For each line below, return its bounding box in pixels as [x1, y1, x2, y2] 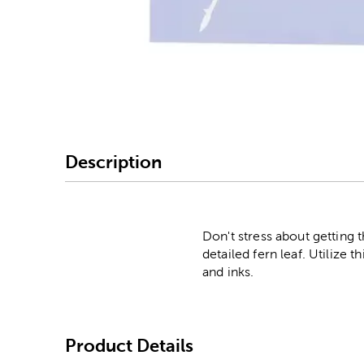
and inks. [202, 265, 254, 279]
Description [65, 151, 162, 172]
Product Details [65, 335, 193, 356]
